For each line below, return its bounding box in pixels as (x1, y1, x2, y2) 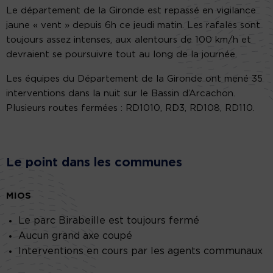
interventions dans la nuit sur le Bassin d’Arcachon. (6, 89, 235, 99)
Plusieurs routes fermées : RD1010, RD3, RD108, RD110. (6, 104, 255, 113)
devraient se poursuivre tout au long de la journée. (6, 50, 237, 60)
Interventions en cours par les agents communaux (18, 246, 263, 257)
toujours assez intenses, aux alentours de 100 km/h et (6, 35, 251, 45)
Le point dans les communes (6, 157, 182, 169)
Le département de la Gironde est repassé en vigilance (6, 6, 256, 16)
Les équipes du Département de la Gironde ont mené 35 (6, 74, 263, 84)
